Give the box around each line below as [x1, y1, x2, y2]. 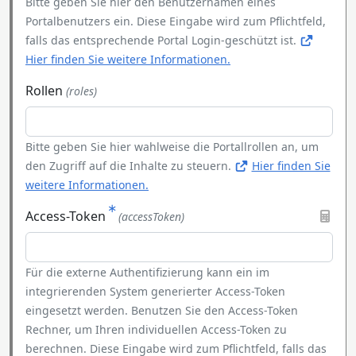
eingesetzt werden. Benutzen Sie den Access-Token [25, 303, 298, 318]
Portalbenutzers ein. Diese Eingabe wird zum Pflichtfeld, [25, 14, 326, 29]
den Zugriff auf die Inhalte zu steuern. [25, 158, 234, 173]
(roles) [66, 83, 97, 99]
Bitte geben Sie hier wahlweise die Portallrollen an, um [25, 139, 319, 154]
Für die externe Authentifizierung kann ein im [25, 265, 269, 280]
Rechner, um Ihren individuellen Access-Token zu [25, 322, 287, 337]
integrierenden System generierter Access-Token [25, 284, 285, 299]
